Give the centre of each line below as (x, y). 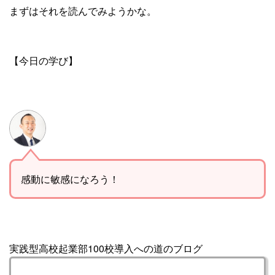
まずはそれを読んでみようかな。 (83, 10)
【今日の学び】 (44, 60)
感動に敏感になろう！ (70, 179)
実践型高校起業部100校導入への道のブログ (106, 248)
